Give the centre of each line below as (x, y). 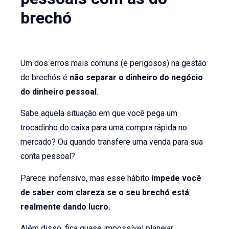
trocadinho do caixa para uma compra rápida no (104, 128)
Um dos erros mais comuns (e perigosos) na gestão (114, 63)
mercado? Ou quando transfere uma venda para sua (112, 142)
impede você (177, 178)
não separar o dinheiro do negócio (136, 77)
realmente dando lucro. (66, 207)
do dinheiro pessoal (59, 91)
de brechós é (45, 77)
